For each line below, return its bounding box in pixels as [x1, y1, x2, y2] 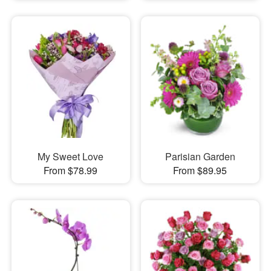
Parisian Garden [165, 149, 235, 163]
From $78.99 [44, 163, 98, 177]
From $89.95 [173, 163, 227, 177]
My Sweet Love [38, 149, 104, 163]
